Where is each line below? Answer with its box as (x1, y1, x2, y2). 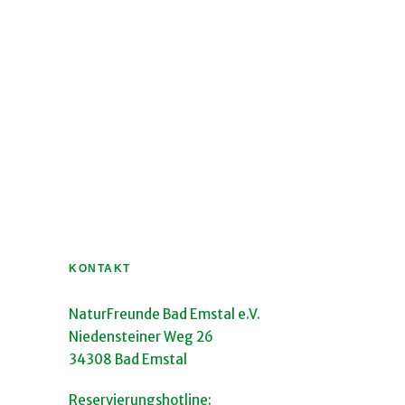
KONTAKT (69, 262, 131, 276)
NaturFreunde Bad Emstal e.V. (69, 306, 260, 324)
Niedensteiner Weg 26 (69, 328, 213, 346)
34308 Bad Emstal (69, 351, 187, 369)
